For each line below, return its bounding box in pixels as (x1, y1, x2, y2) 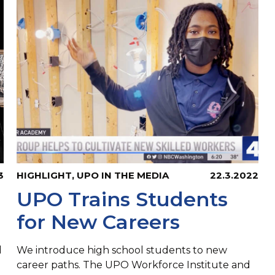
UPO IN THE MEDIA (77, 169, 169, 182)
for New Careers (17, 210, 180, 234)
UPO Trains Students (17, 187, 228, 212)
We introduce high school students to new (17, 244, 228, 257)
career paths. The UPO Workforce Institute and (17, 259, 251, 271)
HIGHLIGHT (17, 169, 72, 182)
